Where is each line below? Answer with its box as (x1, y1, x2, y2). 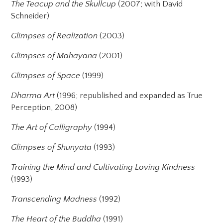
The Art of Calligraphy (11, 122, 93, 132)
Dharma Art (11, 91, 55, 100)
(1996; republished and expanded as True (55, 91, 203, 100)
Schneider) (11, 11, 50, 20)
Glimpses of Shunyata (11, 142, 92, 152)
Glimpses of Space (11, 71, 81, 80)
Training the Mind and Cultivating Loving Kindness (11, 162, 196, 172)
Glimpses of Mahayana (11, 51, 98, 60)
